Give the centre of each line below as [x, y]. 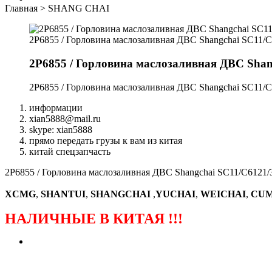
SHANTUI [63, 194]
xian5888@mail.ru [65, 118]
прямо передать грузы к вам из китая [106, 140]
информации [56, 107]
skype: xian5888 [61, 129]
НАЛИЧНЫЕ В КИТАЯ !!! [94, 218]
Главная [21, 8]
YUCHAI [175, 194]
